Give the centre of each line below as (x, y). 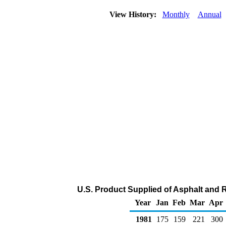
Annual (209, 14)
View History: (134, 14)
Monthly (176, 14)
